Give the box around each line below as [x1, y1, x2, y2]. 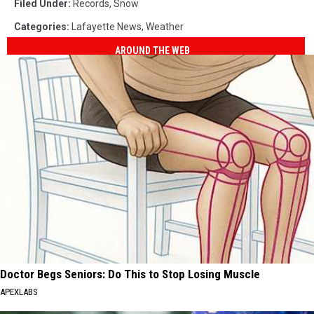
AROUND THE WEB [115, 45, 191, 57]
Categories [14, 20, 67, 32]
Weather [146, 20, 184, 32]
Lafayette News [71, 20, 142, 32]
